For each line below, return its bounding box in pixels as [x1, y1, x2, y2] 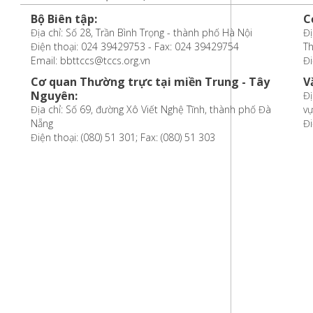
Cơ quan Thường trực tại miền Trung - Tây [30, 73, 270, 89]
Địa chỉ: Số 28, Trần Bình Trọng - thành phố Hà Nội [30, 25, 252, 39]
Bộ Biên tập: [30, 10, 97, 27]
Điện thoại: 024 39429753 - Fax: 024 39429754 [30, 39, 239, 53]
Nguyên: [30, 87, 78, 103]
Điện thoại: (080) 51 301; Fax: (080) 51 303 [30, 130, 215, 144]
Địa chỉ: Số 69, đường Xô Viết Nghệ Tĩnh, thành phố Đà [30, 102, 271, 116]
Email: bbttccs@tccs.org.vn [30, 53, 150, 67]
